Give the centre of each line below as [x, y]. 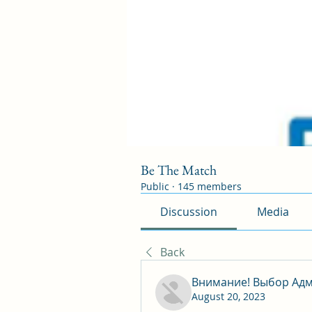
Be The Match [179, 170]
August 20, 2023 [228, 296]
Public [155, 186]
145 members [210, 186]
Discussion [189, 212]
